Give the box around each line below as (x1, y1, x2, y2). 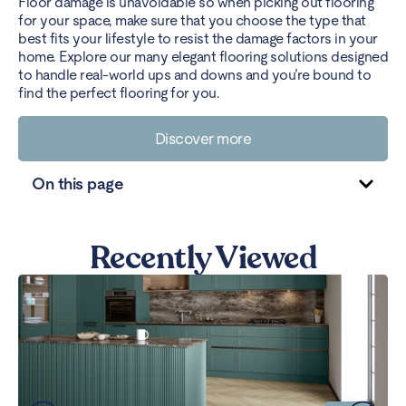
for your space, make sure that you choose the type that (18, 12, 366, 30)
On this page (32, 173, 123, 193)
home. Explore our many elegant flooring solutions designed (18, 48, 388, 66)
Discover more (154, 129, 252, 148)
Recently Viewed (89, 236, 317, 280)
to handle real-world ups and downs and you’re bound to (18, 66, 371, 84)
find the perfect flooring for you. (18, 84, 223, 102)
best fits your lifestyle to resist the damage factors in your (18, 30, 378, 48)
